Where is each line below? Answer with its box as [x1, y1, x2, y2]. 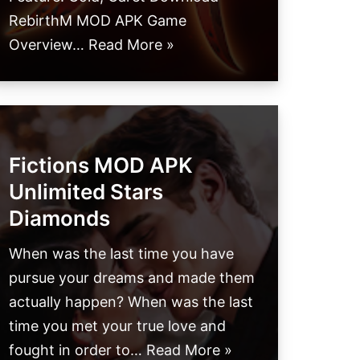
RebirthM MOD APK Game [9, 12, 186, 30]
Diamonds [9, 206, 110, 231]
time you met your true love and [9, 317, 226, 335]
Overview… [9, 36, 88, 54]
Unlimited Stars [9, 179, 163, 205]
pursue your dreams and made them [9, 269, 255, 287]
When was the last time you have [9, 245, 234, 263]
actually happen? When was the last [9, 293, 253, 311]
